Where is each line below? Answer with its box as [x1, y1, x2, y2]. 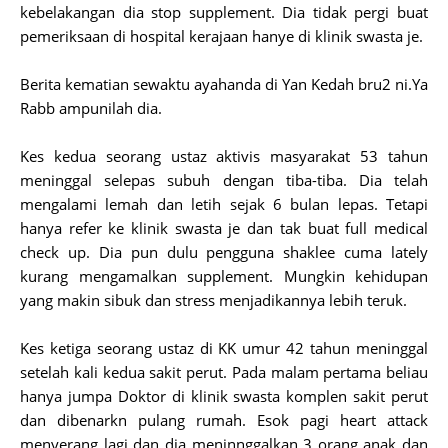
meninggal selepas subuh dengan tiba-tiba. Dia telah [20, 170, 428, 190]
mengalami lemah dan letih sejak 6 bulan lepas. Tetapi [20, 194, 428, 214]
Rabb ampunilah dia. [20, 98, 162, 118]
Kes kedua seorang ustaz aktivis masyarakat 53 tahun [20, 146, 428, 166]
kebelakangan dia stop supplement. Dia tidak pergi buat [20, 2, 428, 22]
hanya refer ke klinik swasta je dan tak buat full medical [20, 218, 428, 238]
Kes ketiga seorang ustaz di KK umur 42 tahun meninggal [20, 338, 428, 358]
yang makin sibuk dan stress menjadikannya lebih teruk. [20, 290, 407, 310]
